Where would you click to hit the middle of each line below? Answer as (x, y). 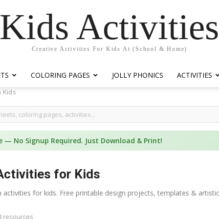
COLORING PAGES (60, 75)
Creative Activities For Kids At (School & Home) (109, 49)
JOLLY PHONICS (138, 75)
